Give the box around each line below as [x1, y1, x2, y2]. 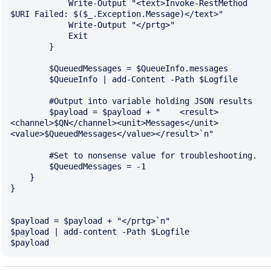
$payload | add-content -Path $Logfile [10, 227, 189, 237]
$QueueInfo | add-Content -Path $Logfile [10, 74, 49, 85]
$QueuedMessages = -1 [10, 162, 49, 172]
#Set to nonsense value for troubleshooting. [10, 151, 49, 161]
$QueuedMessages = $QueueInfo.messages [10, 64, 49, 74]
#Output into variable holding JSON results [10, 96, 49, 106]
